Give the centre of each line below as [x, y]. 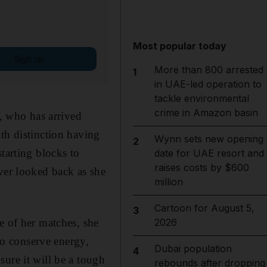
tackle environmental [201, 98]
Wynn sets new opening [209, 139]
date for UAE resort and [209, 153]
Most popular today [180, 46]
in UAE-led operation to [208, 84]
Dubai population [193, 249]
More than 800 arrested [209, 70]
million [168, 182]
